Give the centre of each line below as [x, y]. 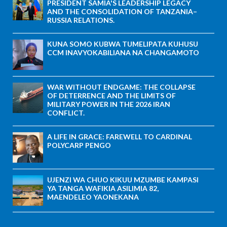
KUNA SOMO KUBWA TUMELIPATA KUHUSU [123, 44]
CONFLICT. [66, 112]
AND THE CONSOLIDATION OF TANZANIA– [122, 11]
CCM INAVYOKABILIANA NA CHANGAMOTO [123, 52]
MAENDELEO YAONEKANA [93, 197]
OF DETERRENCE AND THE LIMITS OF [111, 95]
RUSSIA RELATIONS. [81, 20]
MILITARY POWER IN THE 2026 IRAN [109, 104]
